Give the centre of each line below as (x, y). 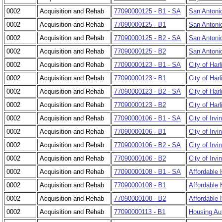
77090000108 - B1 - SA (147, 172)
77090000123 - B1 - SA (147, 65)
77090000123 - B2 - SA (147, 92)
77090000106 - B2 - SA (147, 145)
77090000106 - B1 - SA (147, 118)
